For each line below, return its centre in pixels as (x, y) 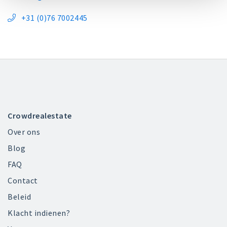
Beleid (20, 197)
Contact (23, 180)
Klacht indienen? (39, 213)
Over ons (24, 132)
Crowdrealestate (40, 116)
